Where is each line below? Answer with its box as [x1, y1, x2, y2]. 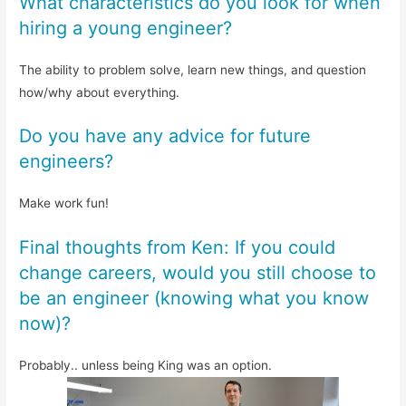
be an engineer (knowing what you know [19, 287, 370, 310]
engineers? [19, 150, 114, 173]
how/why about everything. [19, 84, 180, 100]
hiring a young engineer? [19, 16, 233, 39]
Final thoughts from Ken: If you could [19, 237, 336, 259]
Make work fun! [19, 196, 110, 211]
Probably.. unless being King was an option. [19, 358, 273, 373]
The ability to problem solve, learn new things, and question [19, 62, 367, 77]
